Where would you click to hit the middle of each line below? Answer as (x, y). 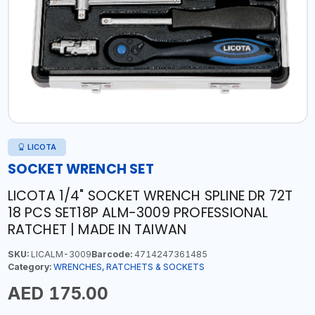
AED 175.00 (58, 293)
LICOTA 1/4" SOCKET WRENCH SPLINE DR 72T (150, 196)
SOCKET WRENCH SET (81, 169)
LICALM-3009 (60, 254)
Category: (29, 267)
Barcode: (111, 254)
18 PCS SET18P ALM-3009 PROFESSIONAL (138, 213)
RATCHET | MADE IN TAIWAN (97, 230)
